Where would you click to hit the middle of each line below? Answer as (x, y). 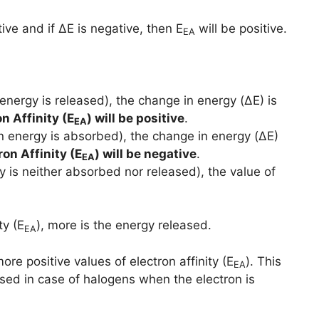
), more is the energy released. (126, 225)
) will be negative (146, 153)
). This (263, 261)
